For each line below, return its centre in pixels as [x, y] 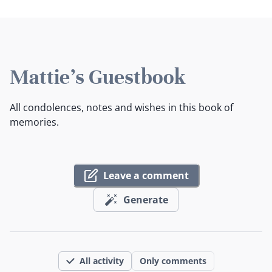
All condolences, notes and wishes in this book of [121, 108]
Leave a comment [146, 175]
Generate [146, 199]
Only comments [173, 261]
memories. [34, 122]
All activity [101, 261]
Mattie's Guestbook [98, 77]
